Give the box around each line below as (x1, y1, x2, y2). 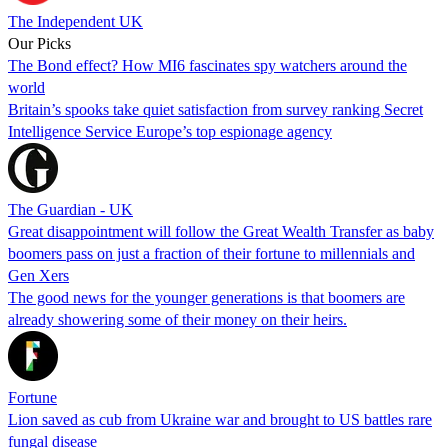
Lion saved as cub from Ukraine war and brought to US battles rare (8, 410, 432, 428)
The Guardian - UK (8, 200, 133, 218)
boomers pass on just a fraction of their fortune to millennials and (8, 244, 415, 262)
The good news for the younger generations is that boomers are (8, 288, 405, 306)
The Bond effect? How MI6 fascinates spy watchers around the (8, 56, 407, 74)
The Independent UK (8, 12, 143, 30)
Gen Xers (8, 266, 69, 284)
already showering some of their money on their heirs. (8, 310, 347, 328)
